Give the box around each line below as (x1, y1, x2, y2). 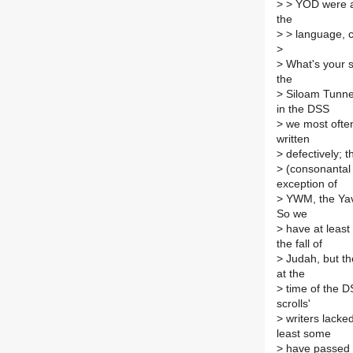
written (277, 133, 310, 146)
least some (277, 328, 331, 340)
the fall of (277, 238, 322, 251)
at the (277, 268, 305, 281)
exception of (277, 178, 337, 191)
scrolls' (277, 298, 310, 310)
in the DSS (277, 103, 329, 116)
